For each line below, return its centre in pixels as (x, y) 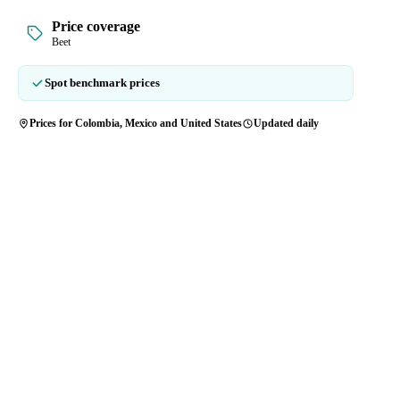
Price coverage (96, 26)
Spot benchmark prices (102, 82)
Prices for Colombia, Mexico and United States (136, 123)
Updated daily (286, 123)
